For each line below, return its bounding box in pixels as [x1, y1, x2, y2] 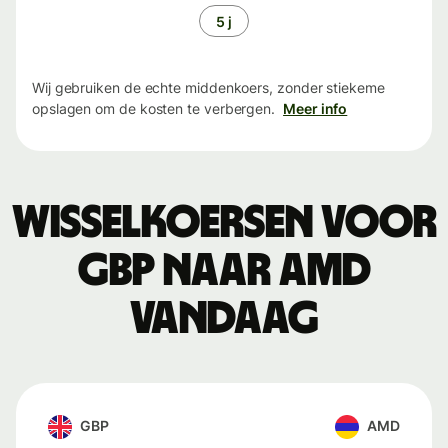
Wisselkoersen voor [11, 200, 437, 247]
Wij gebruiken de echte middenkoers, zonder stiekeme [32, 79, 385, 97]
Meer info [283, 100, 348, 118]
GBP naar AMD [77, 248, 371, 295]
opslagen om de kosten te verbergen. [32, 100, 276, 118]
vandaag [129, 296, 319, 343]
